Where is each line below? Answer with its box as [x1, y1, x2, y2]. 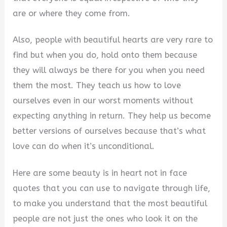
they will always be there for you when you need [13, 65, 205, 75]
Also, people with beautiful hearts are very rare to [13, 35, 213, 45]
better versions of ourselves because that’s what [13, 126, 206, 136]
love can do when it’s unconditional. [13, 141, 155, 152]
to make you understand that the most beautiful [13, 198, 208, 208]
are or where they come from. [13, 8, 131, 18]
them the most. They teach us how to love [13, 81, 181, 91]
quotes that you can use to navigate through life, [13, 183, 211, 193]
